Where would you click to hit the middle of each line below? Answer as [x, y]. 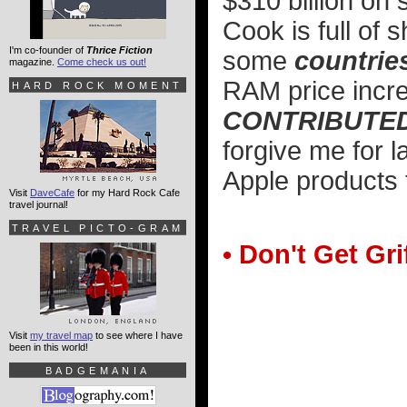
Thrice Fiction [119, 50]
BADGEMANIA [98, 371]
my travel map [61, 335]
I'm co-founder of [48, 50]
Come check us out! [102, 62]
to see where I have [138, 335]
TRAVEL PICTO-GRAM [98, 228]
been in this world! [49, 347]
